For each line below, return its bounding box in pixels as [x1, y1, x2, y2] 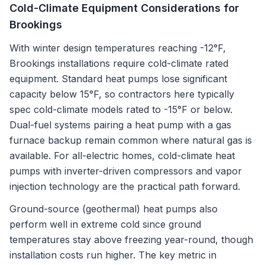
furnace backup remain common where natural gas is [9, 134, 252, 146]
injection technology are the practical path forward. [9, 180, 240, 192]
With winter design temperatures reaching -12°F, [9, 42, 226, 54]
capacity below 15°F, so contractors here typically [9, 88, 234, 100]
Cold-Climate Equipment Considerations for [9, 2, 239, 14]
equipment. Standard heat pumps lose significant [9, 73, 227, 85]
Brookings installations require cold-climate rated [9, 57, 228, 69]
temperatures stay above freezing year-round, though [9, 234, 253, 245]
